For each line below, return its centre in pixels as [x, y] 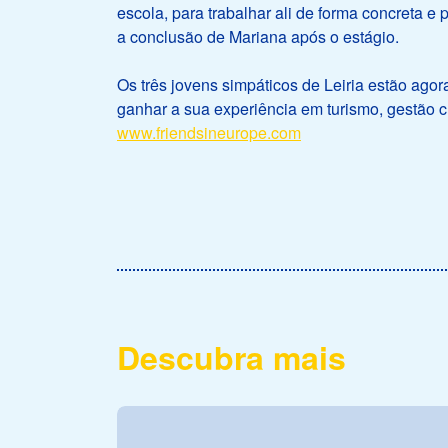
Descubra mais [231, 357]
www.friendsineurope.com [209, 133]
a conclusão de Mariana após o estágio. [258, 37]
